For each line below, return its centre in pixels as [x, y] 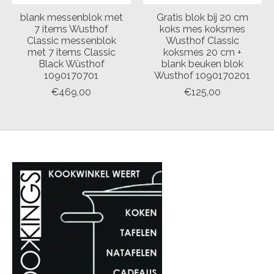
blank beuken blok [202, 64]
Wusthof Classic [202, 40]
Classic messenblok [71, 40]
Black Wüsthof [71, 64]
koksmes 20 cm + [202, 52]
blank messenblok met [71, 17]
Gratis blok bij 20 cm [202, 17]
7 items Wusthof [72, 29]
